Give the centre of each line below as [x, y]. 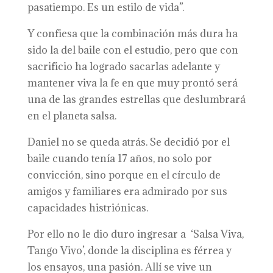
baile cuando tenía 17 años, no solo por [119, 158]
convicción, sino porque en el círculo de [124, 175]
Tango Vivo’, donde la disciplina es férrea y [129, 250]
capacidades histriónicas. [87, 208]
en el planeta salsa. [72, 116]
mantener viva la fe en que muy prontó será [132, 83]
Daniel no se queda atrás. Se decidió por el [128, 142]
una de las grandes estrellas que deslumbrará [136, 99]
